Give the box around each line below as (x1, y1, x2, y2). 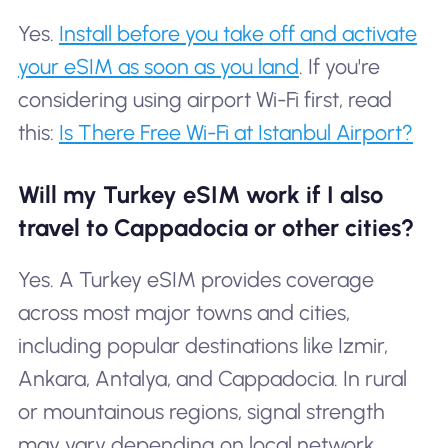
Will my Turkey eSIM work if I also (17, 179, 383, 209)
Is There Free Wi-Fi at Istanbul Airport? (58, 119, 413, 145)
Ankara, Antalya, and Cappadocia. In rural (17, 365, 407, 391)
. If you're (298, 53, 380, 79)
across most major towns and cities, (17, 299, 350, 325)
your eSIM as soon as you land (17, 53, 299, 79)
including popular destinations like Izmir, (17, 332, 388, 358)
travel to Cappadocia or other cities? (17, 212, 414, 242)
